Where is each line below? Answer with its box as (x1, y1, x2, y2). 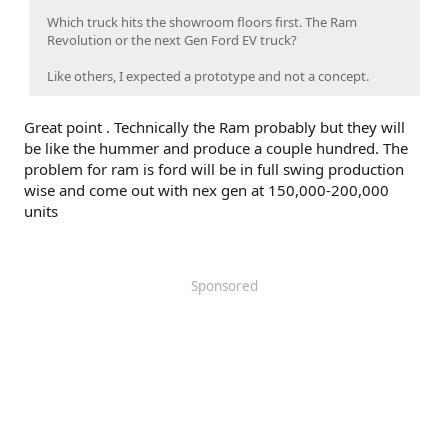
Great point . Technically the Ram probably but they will (24, 117, 405, 138)
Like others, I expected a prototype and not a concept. (47, 67, 369, 86)
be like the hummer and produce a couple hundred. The (24, 138, 408, 159)
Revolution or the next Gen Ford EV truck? (47, 31, 297, 50)
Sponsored (190, 277, 258, 296)
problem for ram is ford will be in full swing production (24, 159, 404, 180)
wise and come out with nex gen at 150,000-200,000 (24, 180, 389, 201)
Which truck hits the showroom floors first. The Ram (47, 13, 357, 32)
